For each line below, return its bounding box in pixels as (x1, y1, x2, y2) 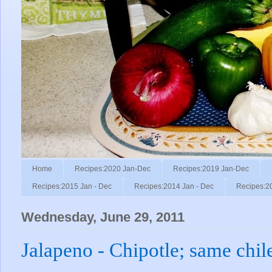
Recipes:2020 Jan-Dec (75, 164, 151, 173)
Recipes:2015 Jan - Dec (32, 182, 112, 191)
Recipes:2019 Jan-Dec (173, 164, 249, 173)
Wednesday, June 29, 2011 (21, 209, 185, 225)
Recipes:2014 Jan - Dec (134, 182, 214, 191)
